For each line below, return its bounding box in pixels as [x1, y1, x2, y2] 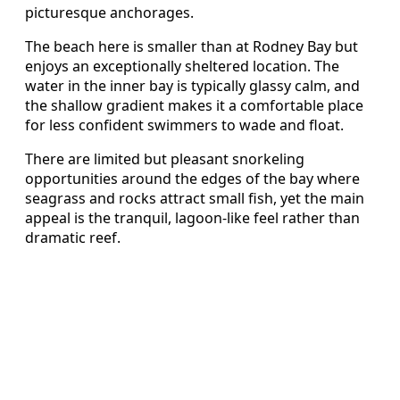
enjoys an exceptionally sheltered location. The [25, 55, 339, 76]
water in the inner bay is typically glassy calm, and [25, 75, 360, 96]
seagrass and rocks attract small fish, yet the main [25, 187, 364, 208]
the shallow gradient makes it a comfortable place [25, 95, 363, 115]
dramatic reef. [25, 227, 121, 247]
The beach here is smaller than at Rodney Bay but [25, 36, 358, 56]
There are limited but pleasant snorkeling [25, 148, 304, 169]
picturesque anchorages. [25, 2, 194, 22]
